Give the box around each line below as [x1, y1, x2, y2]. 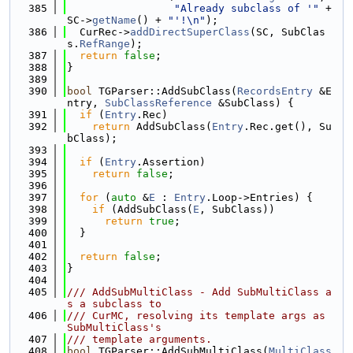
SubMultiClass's [67, 321, 162, 333]
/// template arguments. [67, 333, 212, 345]
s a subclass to [67, 298, 162, 310]
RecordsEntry [237, 85, 313, 97]
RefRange [80, 38, 130, 50]
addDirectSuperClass [130, 26, 250, 38]
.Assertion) [136, 156, 206, 168]
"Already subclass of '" [174, 2, 319, 14]
